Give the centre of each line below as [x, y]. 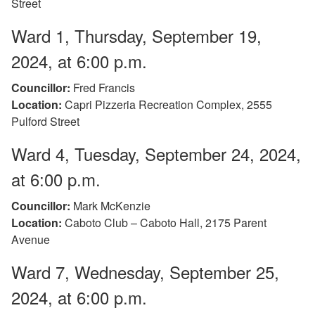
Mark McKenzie [110, 205]
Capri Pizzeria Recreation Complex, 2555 [167, 104]
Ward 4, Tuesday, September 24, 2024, [156, 153]
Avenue [31, 239]
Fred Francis [103, 87]
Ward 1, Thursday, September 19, [136, 35]
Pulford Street [45, 121]
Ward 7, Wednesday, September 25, [145, 271]
